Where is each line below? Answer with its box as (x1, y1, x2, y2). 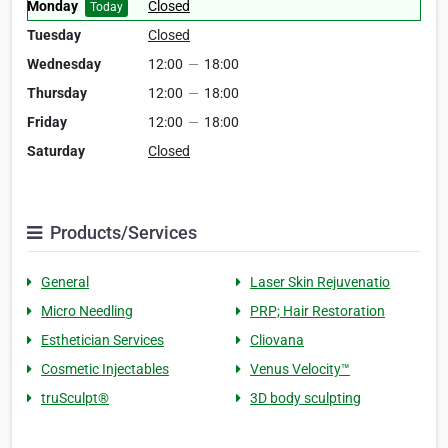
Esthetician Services (41, 332, 164, 349)
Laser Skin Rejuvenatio (250, 274, 390, 291)
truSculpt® (41, 390, 109, 407)
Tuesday (27, 27, 81, 44)
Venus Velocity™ (250, 361, 350, 378)
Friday (27, 114, 67, 131)
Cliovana (250, 332, 304, 349)
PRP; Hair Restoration (250, 303, 385, 320)
